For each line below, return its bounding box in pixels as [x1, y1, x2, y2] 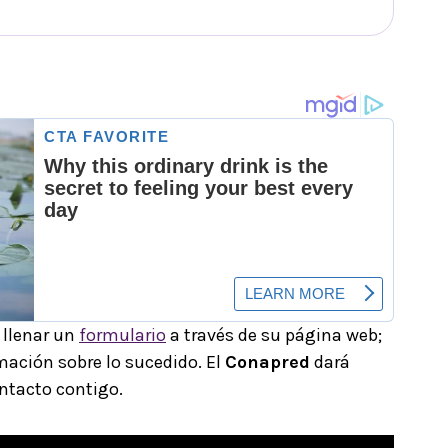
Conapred [225, 351, 310, 374]
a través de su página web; [166, 324, 382, 347]
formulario [79, 324, 166, 347]
